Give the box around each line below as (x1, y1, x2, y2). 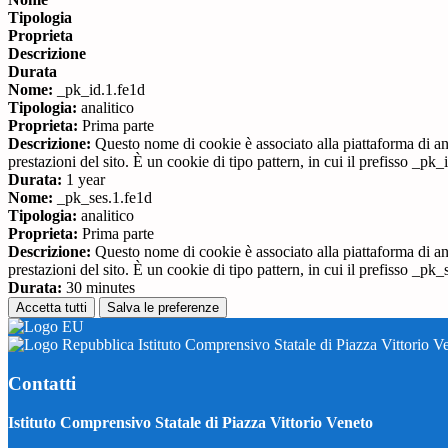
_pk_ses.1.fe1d (53, 189, 152, 207)
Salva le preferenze (107, 300, 219, 316)
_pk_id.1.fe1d (53, 81, 145, 99)
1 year (62, 171, 105, 189)
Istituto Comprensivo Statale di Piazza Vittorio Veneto (8, 413, 373, 431)
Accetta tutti (16, 300, 87, 316)
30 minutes (62, 279, 135, 297)
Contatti (8, 372, 76, 394)
